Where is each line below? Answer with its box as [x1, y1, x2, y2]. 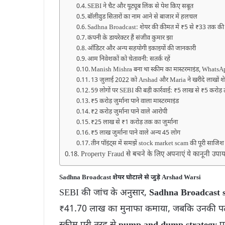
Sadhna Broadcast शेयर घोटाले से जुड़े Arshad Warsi [59, 173, 201, 182]
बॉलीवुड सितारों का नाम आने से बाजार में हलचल [87, 13, 198, 21]
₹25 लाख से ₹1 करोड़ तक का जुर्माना [91, 118, 178, 127]
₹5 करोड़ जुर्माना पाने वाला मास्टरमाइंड [91, 97, 179, 105]
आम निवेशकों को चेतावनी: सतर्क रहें [87, 55, 171, 63]
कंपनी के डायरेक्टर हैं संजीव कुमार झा [87, 34, 173, 42]
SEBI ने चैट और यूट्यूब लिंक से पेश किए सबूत [87, 2, 194, 11]
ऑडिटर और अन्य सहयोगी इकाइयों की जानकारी [87, 44, 196, 53]
